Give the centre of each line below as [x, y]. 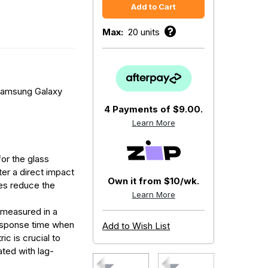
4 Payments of [139, 109]
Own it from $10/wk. [154, 181]
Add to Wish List [136, 226]
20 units [144, 32]
